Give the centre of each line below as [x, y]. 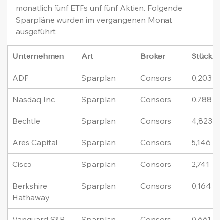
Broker [153, 56]
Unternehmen [38, 56]
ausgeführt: [37, 32]
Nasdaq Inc [34, 99]
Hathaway [31, 198]
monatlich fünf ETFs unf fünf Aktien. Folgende [100, 8]
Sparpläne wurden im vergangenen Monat [95, 20]
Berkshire [31, 186]
